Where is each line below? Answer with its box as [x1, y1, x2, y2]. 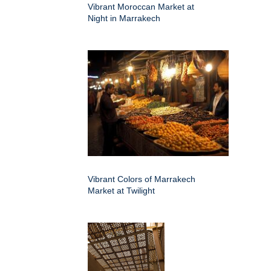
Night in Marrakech [88, 13, 160, 23]
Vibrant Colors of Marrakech [88, 174, 195, 184]
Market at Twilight [88, 185, 155, 195]
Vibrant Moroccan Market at [88, 1, 194, 11]
